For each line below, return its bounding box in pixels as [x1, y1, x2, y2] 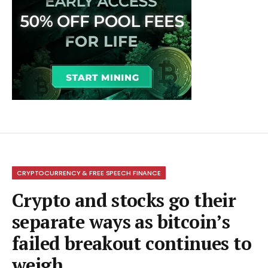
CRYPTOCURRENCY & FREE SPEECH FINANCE [17, 168, 162, 178]
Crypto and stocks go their [12, 188, 236, 213]
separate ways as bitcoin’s [12, 209, 230, 234]
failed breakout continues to [12, 231, 251, 256]
